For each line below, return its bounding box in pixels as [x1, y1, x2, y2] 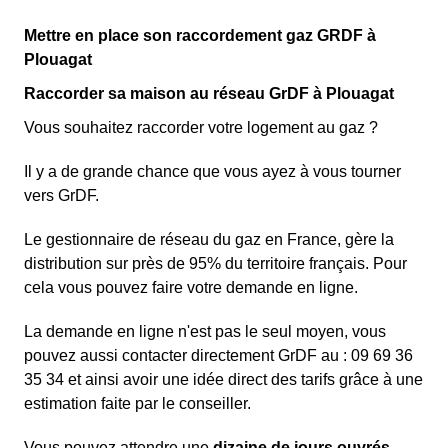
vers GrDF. [24, 187, 99, 205]
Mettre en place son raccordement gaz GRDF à [24, 27, 376, 45]
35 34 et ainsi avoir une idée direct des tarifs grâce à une [24, 371, 423, 389]
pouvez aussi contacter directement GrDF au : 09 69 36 [24, 347, 413, 365]
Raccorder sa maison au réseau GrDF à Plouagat [24, 85, 394, 103]
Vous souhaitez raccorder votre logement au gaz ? [24, 119, 378, 137]
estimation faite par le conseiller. [24, 395, 251, 413]
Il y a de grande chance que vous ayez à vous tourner [24, 163, 401, 181]
